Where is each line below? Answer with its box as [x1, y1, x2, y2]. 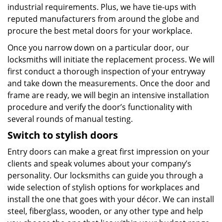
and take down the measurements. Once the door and [7, 78, 210, 89]
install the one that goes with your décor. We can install [7, 194, 214, 205]
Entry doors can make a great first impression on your [7, 146, 210, 157]
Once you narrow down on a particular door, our [7, 42, 189, 53]
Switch [7, 128, 40, 142]
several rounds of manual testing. [7, 113, 133, 124]
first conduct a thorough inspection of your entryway [7, 66, 205, 77]
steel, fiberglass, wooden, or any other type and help [7, 206, 203, 217]
